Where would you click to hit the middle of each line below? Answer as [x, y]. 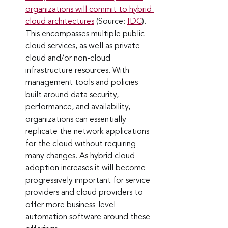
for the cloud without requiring [82, 144]
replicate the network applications [88, 132]
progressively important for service [89, 180]
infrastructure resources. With [78, 70]
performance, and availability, [79, 107]
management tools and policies [83, 83]
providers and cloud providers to [85, 193]
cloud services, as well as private [84, 46]
